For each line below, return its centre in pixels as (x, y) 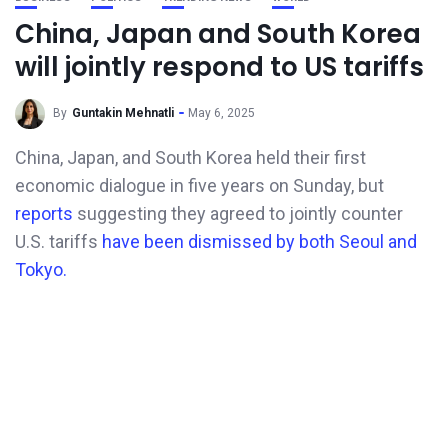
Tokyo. (41, 269)
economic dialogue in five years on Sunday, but (199, 185)
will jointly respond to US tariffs (219, 67)
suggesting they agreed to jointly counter (240, 213)
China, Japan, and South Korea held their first (190, 157)
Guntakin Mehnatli (123, 113)
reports (46, 213)
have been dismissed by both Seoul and (259, 241)
